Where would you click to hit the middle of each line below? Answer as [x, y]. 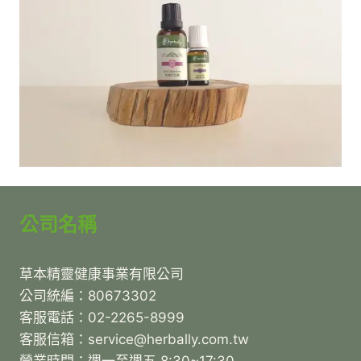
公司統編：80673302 [88, 296]
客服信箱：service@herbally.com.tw [134, 339]
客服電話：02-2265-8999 [102, 317]
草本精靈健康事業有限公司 [102, 274]
